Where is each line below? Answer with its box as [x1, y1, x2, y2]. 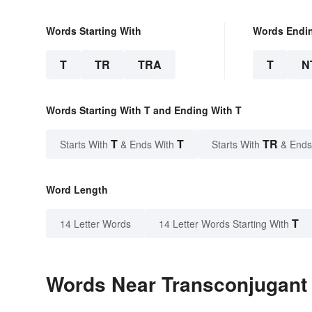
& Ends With [118, 137, 177, 152]
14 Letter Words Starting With [159, 217, 289, 231]
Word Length [46, 182, 108, 197]
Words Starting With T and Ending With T [46, 103, 242, 118]
